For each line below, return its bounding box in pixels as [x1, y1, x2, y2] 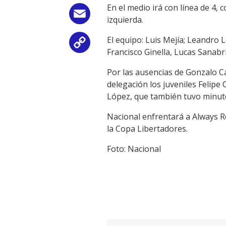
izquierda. [107, 14, 143, 26]
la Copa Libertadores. [107, 123, 188, 135]
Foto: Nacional [107, 143, 161, 155]
